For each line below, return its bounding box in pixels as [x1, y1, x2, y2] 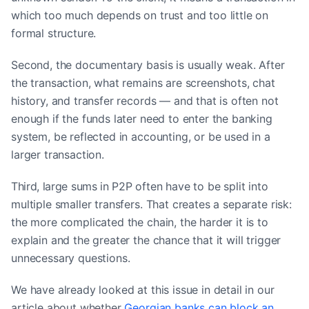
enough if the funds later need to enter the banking [11, 111, 272, 126]
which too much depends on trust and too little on [11, 8, 269, 22]
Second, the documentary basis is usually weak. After [11, 57, 285, 72]
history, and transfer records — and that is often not [11, 93, 279, 108]
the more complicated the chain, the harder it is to [11, 215, 268, 229]
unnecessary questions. [11, 250, 130, 265]
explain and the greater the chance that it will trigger [11, 232, 281, 247]
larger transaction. [11, 147, 104, 161]
